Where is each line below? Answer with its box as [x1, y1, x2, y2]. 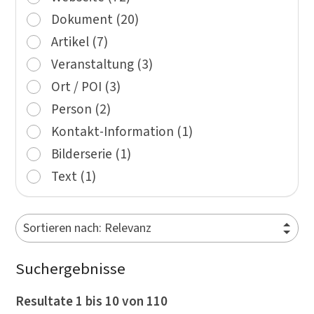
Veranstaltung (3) [50, 55, 153, 75]
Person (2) [50, 100, 111, 120]
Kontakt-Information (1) [50, 122, 193, 142]
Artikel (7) [50, 32, 108, 53]
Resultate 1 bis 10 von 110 [15, 292, 168, 312]
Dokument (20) [50, 10, 139, 30]
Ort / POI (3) [50, 77, 121, 97]
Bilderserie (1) [50, 144, 131, 165]
